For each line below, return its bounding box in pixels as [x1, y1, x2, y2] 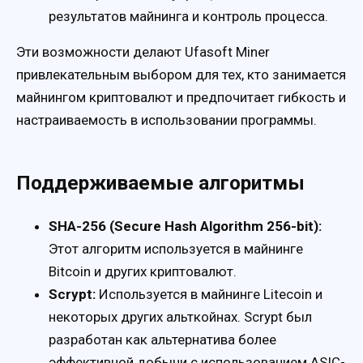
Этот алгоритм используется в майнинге [49, 240, 303, 257]
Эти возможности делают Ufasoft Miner [16, 44, 270, 61]
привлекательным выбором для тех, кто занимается [16, 66, 346, 83]
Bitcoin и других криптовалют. [49, 263, 237, 280]
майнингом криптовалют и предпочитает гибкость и [16, 89, 346, 106]
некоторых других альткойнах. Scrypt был [49, 308, 312, 325]
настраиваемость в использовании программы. [16, 112, 317, 129]
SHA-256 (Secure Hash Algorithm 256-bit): [49, 217, 322, 234]
